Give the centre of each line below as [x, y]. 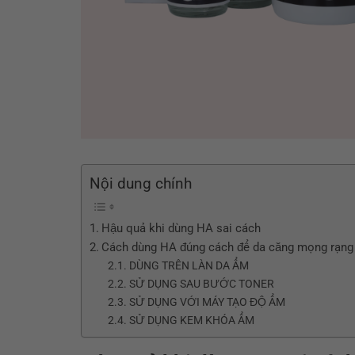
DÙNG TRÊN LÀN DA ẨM [189, 265]
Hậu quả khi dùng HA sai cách [181, 228]
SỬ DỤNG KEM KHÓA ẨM [191, 320]
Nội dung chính [141, 184]
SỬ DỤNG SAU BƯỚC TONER [201, 284]
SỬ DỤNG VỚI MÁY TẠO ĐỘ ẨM [207, 302]
